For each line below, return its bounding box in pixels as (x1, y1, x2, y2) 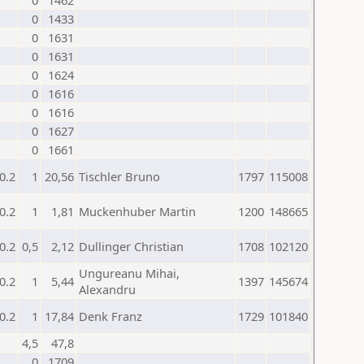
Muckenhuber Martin (79, 203, 196, 219)
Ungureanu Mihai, (79, 265, 180, 281)
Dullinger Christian (79, 238, 184, 254)
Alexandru (79, 281, 136, 297)
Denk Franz (79, 308, 142, 324)
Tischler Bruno (79, 168, 160, 184)
